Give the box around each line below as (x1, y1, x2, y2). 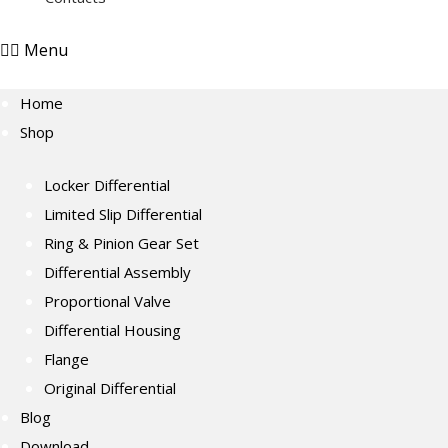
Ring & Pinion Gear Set (44, 233, 199, 254)
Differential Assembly (44, 262, 191, 283)
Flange (44, 349, 89, 370)
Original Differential (44, 378, 176, 399)
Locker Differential (44, 175, 170, 196)
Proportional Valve (44, 291, 171, 312)
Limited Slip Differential (44, 204, 202, 225)
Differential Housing (44, 320, 181, 341)
